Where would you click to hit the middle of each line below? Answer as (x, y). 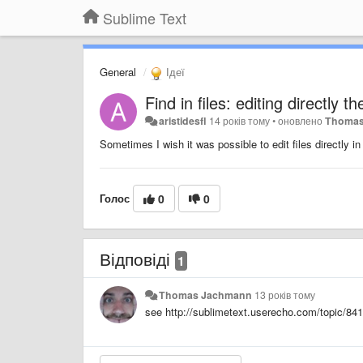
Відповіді (137, 258)
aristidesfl (183, 120)
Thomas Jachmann (206, 295)
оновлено (302, 120)
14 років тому (240, 120)
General (118, 72)
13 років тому (285, 295)
